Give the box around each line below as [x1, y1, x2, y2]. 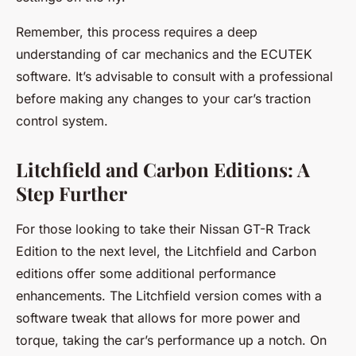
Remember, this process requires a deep [16, 24, 257, 40]
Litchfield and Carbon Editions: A [16, 157, 310, 182]
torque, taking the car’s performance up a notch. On [16, 332, 327, 348]
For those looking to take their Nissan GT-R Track [16, 221, 311, 237]
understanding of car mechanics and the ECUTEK [16, 46, 312, 62]
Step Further [16, 180, 127, 206]
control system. [16, 113, 108, 129]
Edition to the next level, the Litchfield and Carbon [16, 243, 316, 259]
